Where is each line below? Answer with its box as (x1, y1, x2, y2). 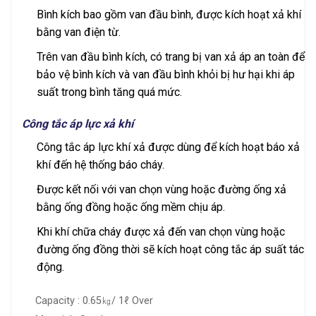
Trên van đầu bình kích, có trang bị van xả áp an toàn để (36, 49, 305, 63)
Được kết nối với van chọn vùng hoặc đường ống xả (36, 183, 286, 197)
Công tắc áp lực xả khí (22, 117, 133, 131)
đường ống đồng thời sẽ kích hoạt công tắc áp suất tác (36, 242, 304, 256)
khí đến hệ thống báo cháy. (36, 158, 164, 172)
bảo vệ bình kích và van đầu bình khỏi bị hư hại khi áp (36, 67, 295, 81)
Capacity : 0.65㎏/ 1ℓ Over (35, 295, 153, 308)
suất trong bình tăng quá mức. (36, 85, 182, 99)
